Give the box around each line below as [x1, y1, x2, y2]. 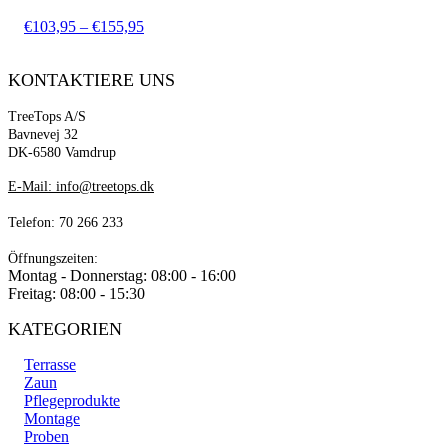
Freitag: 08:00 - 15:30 [8, 285, 145, 303]
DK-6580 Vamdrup [8, 145, 116, 161]
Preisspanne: [143, 17, 222, 35]
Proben [24, 428, 69, 446]
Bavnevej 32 [8, 127, 78, 143]
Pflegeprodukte [24, 392, 120, 410]
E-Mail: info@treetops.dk [8, 179, 154, 195]
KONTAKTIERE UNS [8, 70, 175, 91]
